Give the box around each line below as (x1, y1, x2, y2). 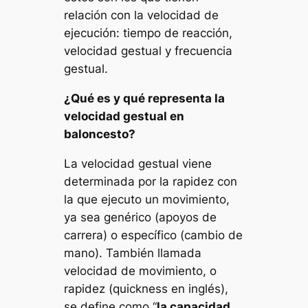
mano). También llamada (64, 245, 202, 260)
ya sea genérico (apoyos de (64, 210, 217, 224)
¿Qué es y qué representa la (64, 91, 225, 105)
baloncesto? (64, 126, 136, 141)
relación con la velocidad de (64, 8, 219, 23)
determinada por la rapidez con (64, 174, 238, 188)
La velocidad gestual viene (64, 156, 212, 170)
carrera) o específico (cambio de (64, 228, 243, 242)
